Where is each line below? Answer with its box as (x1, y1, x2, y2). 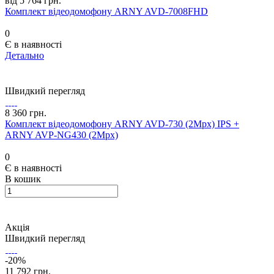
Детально (5, 50, 44, 61)
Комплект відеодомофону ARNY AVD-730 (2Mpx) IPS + (5, 119, 239, 130)
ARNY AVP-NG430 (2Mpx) (5, 130, 118, 141)
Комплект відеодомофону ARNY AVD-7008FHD (5, 6, 208, 17)
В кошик (5, 174, 41, 185)
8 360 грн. (5, 108, 46, 119)
